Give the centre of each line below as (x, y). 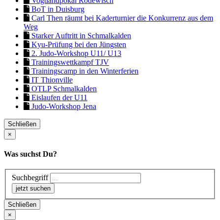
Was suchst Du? (30, 154)
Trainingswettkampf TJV (69, 62)
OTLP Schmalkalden (63, 88)
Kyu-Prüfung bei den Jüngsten (78, 44)
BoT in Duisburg (57, 9)
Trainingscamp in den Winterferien (84, 71)
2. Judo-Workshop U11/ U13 (75, 53)
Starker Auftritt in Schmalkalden (80, 35)
